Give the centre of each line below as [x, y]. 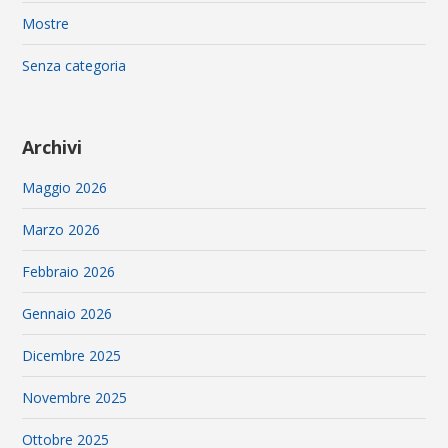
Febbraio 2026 [69, 272]
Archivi [52, 147]
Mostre [46, 24]
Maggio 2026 [65, 188]
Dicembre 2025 [72, 356]
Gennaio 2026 [67, 314]
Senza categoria [74, 66]
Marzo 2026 [61, 230]
